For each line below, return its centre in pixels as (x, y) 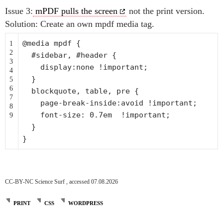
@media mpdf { (52, 43)
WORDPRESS (86, 203)
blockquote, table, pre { (85, 91)
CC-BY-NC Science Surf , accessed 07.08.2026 (61, 181)
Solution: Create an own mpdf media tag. (80, 24)
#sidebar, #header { (74, 55)
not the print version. (166, 11)
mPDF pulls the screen (75, 11)
